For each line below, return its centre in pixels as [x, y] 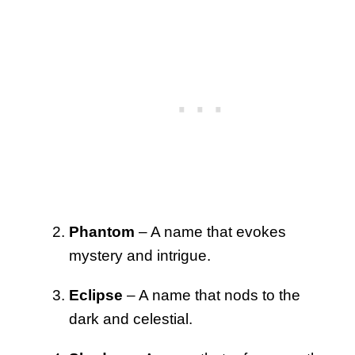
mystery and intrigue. [140, 255]
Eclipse [96, 295]
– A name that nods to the [212, 295]
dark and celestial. [131, 319]
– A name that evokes [210, 231]
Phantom [102, 231]
